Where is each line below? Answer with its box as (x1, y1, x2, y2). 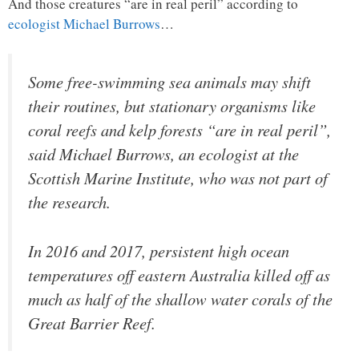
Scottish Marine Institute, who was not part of (28, 167, 328, 190)
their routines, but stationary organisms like (28, 95, 316, 118)
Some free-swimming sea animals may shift (28, 71, 311, 94)
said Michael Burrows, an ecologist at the (28, 143, 299, 166)
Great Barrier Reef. (28, 311, 155, 334)
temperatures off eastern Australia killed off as (28, 263, 330, 286)
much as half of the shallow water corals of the (28, 287, 333, 310)
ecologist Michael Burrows (8, 14, 160, 33)
